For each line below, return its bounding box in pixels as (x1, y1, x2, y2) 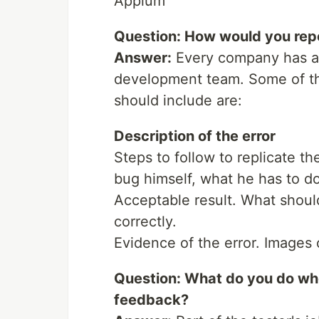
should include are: (114, 92, 242, 109)
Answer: (114, 49, 172, 66)
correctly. (114, 213, 177, 230)
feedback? (114, 291, 189, 308)
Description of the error (114, 127, 276, 145)
